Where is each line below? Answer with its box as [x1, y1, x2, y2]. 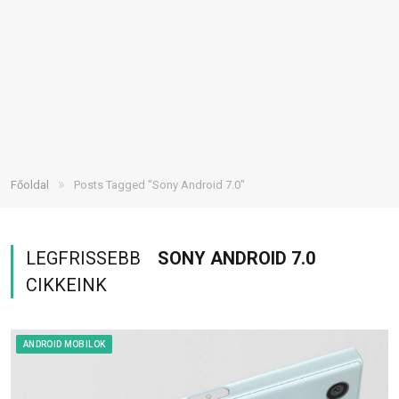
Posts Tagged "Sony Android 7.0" [74, 178, 245, 191]
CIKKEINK [26, 274, 107, 296]
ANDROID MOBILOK [23, 339, 106, 349]
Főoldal [11, 178, 49, 191]
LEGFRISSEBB [26, 248, 145, 269]
